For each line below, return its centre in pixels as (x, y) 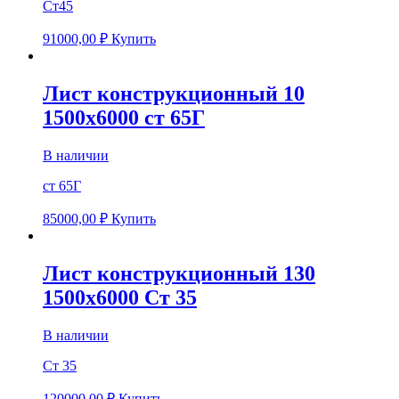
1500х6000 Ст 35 (120, 298)
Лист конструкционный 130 (179, 274)
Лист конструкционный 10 (174, 94)
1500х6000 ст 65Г (124, 118)
